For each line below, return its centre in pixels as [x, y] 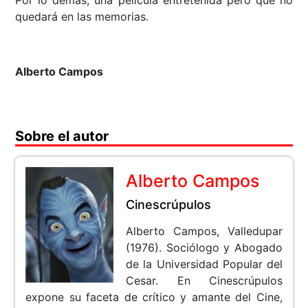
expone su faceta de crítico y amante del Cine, [154, 297]
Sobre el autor [62, 136]
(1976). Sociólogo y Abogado [204, 248]
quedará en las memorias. [82, 17]
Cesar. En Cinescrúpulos [204, 281]
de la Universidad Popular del [204, 264]
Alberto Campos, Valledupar [204, 231]
